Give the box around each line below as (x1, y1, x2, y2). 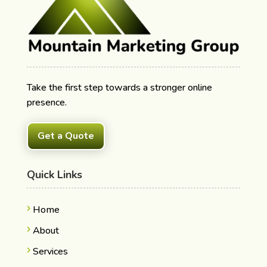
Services (32, 244, 68, 258)
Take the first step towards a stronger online (26, 80, 212, 94)
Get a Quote (37, 129, 94, 142)
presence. (26, 95, 67, 109)
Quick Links (26, 167, 82, 182)
